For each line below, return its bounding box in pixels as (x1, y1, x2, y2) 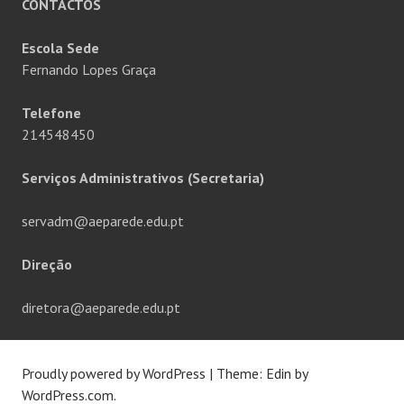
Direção (22, 255, 72, 274)
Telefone (22, 104, 81, 123)
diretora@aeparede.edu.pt (22, 298, 180, 317)
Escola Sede (22, 39, 99, 58)
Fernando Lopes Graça (22, 60, 156, 79)
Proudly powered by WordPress (22, 364, 206, 383)
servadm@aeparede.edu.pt (22, 212, 184, 231)
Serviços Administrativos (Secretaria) (22, 169, 264, 188)
